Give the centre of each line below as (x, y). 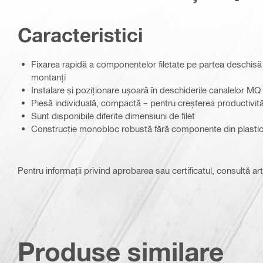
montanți (48, 77)
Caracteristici (80, 35)
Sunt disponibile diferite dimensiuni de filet (113, 116)
